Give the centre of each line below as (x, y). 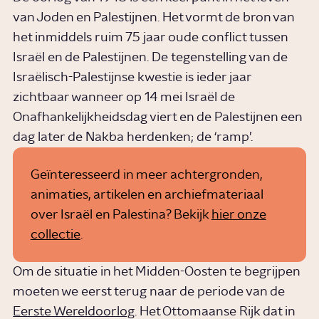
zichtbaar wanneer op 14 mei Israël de (124, 98)
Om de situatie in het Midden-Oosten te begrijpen (157, 272)
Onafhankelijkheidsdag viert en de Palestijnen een (158, 118)
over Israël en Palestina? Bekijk (121, 215)
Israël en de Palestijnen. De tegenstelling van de (151, 58)
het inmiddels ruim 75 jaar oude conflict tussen (151, 38)
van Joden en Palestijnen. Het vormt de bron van (154, 18)
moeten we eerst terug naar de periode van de (149, 292)
